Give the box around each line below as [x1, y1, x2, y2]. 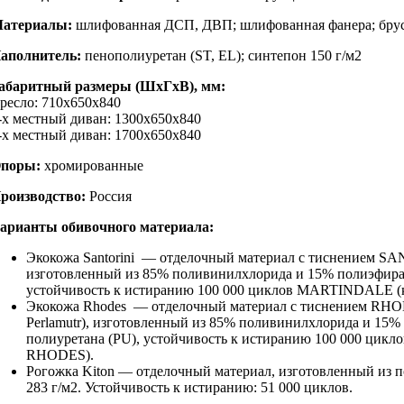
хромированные [41, 158, 143, 174]
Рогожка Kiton [26, 363, 118, 380]
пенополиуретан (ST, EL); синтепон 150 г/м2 [81, 48, 362, 64]
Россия [86, 188, 132, 205]
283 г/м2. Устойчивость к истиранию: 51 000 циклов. [26, 380, 353, 396]
